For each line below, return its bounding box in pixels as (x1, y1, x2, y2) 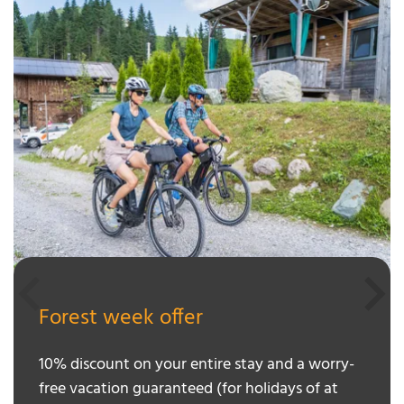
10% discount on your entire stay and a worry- (39, 351, 354, 378)
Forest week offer (39, 300, 203, 335)
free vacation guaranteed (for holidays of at (39, 375, 338, 402)
